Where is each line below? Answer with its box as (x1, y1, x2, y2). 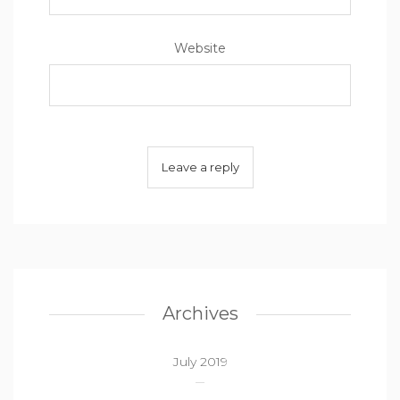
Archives (162, 303, 238, 324)
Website (174, 40, 226, 56)
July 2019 (172, 354, 228, 370)
